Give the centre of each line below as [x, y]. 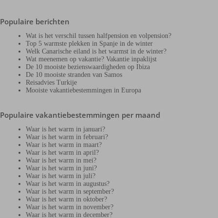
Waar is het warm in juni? [62, 168]
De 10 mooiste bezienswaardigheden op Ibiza [88, 67]
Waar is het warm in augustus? [68, 184]
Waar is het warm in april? [63, 153]
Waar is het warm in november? [70, 207]
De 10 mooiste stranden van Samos [74, 75]
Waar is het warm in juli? [61, 176]
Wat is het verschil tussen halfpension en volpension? [99, 36]
